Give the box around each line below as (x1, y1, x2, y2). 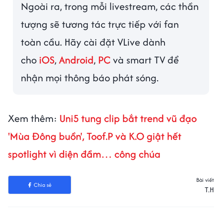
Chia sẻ (33, 181, 52, 189)
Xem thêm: (8, 111, 57, 126)
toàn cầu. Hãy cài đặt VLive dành (21, 35, 166, 50)
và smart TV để (111, 53, 179, 67)
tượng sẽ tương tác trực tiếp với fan (21, 17, 179, 32)
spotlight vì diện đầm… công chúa (8, 147, 161, 162)
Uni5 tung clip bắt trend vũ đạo (59, 111, 197, 126)
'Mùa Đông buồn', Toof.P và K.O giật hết (8, 129, 181, 144)
